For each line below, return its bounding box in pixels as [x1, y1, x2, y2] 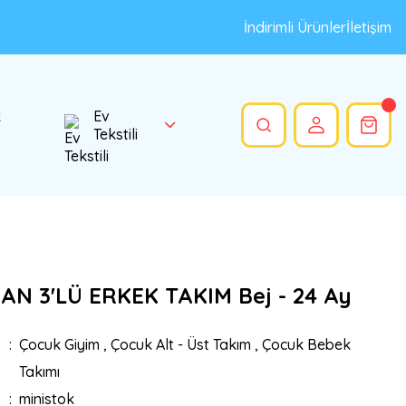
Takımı [18, 362, 60, 381]
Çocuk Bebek [261, 335, 351, 353]
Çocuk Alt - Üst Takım [110, 335, 251, 353]
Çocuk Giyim [18, 335, 100, 353]
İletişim [346, 18, 391, 36]
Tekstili [92, 125, 138, 143]
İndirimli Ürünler [244, 18, 346, 36]
